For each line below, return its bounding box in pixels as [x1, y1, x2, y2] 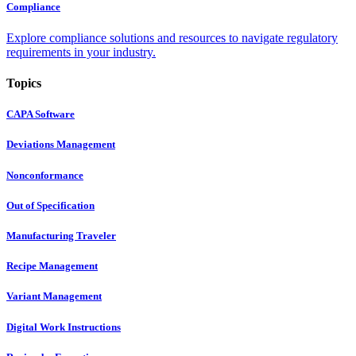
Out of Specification [6, 199, 95, 211]
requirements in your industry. [6, 44, 156, 59]
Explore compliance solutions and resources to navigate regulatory [6, 30, 338, 44]
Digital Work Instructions [6, 320, 121, 333]
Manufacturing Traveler [6, 229, 116, 242]
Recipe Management [6, 260, 98, 273]
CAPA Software [6, 108, 75, 121]
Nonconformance [6, 168, 83, 181]
